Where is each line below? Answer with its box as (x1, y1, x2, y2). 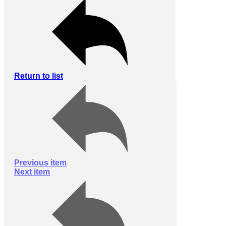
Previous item (14, 158, 67, 167)
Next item (14, 167, 50, 177)
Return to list (14, 72, 63, 81)
